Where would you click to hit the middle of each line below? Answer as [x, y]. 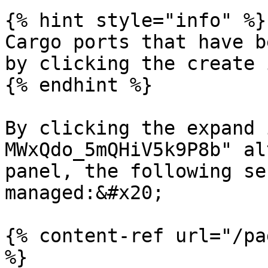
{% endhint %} [79, 85]
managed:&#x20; [84, 193]
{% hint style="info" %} [135, 20]
